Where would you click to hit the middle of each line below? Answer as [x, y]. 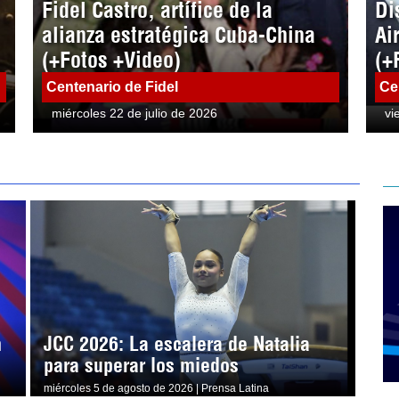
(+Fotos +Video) [112, 59]
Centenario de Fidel [113, 86]
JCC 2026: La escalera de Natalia [176, 343]
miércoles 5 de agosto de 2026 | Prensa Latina [156, 388]
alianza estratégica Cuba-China [179, 34]
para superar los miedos [141, 365]
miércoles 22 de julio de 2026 [135, 113]
